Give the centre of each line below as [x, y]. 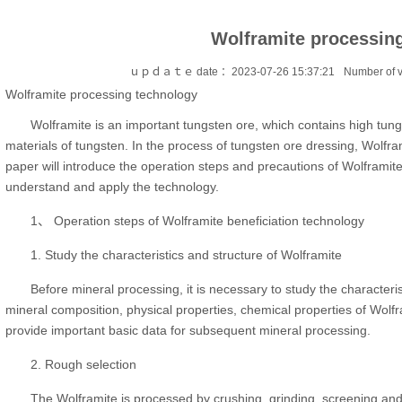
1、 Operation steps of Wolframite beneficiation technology [198, 221]
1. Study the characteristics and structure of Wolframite [187, 255]
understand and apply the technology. [113, 187]
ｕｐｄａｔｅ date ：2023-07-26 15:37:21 [232, 72]
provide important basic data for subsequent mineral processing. [188, 331]
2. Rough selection [84, 365]
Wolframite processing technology [102, 95]
